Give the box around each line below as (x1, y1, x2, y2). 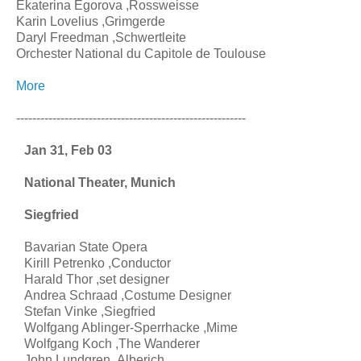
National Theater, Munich (24, 175, 176, 189)
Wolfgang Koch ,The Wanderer (24, 336, 200, 351)
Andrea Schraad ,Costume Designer (24, 288, 231, 302)
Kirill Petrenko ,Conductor (24, 255, 171, 270)
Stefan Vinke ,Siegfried (24, 304, 156, 318)
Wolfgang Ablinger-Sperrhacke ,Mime (24, 320, 238, 334)
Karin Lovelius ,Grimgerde (16, 14, 165, 28)
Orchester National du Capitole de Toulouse (16, 46, 266, 60)
